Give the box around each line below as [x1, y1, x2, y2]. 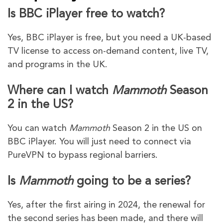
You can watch [7, 123, 69, 133]
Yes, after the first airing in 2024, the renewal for [7, 200, 205, 210]
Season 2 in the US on [110, 123, 202, 133]
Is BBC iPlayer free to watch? [7, 8, 165, 20]
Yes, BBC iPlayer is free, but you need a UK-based [7, 33, 211, 42]
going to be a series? [73, 175, 191, 188]
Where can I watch [7, 85, 112, 97]
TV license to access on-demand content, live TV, [7, 46, 209, 56]
